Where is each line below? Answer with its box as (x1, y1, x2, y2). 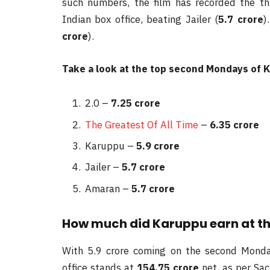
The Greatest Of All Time (85, 118, 198, 131)
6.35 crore (210, 118, 259, 131)
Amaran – (85, 181, 131, 195)
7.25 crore (111, 96, 160, 110)
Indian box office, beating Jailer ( (62, 12, 219, 26)
